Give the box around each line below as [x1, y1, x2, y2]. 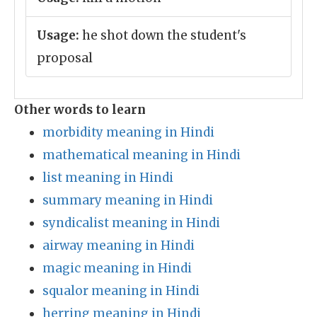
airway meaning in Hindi [42, 238, 195, 253]
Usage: [37, 28, 79, 43]
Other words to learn [14, 102, 146, 117]
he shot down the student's [79, 28, 246, 43]
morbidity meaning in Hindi [42, 125, 214, 140]
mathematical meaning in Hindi [42, 147, 241, 163]
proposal [37, 50, 93, 66]
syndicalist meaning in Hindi [42, 215, 220, 231]
